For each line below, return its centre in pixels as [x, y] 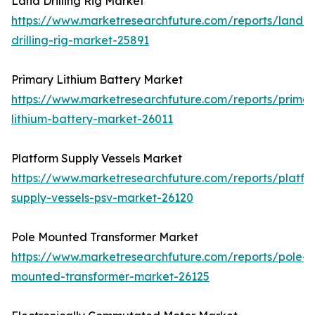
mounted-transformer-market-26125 [110, 277]
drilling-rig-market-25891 [80, 40]
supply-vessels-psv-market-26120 [102, 198]
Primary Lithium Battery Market [97, 80]
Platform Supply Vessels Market [97, 159]
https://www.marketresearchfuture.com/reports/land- [160, 21]
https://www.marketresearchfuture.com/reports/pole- [159, 257]
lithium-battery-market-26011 [92, 119]
